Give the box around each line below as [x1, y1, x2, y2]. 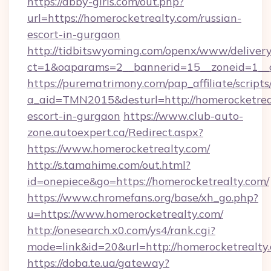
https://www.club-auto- [123, 109, 243, 123]
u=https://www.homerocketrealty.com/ [27, 207, 223, 221]
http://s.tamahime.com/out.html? [27, 158, 191, 172]
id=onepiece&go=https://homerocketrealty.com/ [27, 174, 269, 188]
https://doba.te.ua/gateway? [27, 256, 169, 270]
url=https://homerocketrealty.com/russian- [27, 11, 241, 25]
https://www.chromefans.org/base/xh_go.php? [27, 191, 258, 204]
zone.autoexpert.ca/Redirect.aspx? [27, 125, 203, 139]
